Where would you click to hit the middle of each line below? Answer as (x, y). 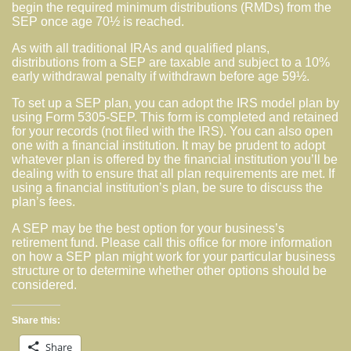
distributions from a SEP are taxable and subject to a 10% (171, 62)
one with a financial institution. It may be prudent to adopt (168, 145)
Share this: (36, 320)
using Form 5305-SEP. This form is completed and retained (175, 117)
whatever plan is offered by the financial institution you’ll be (175, 159)
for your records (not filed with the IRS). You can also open (172, 131)
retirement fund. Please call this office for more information (172, 242)
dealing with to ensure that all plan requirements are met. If (173, 173)
